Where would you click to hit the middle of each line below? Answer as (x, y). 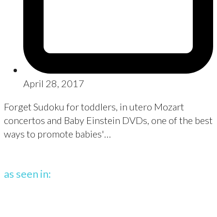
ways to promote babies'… (57, 134)
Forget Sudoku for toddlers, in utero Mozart (94, 107)
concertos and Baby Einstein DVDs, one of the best (108, 120)
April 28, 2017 (54, 84)
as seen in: (27, 174)
